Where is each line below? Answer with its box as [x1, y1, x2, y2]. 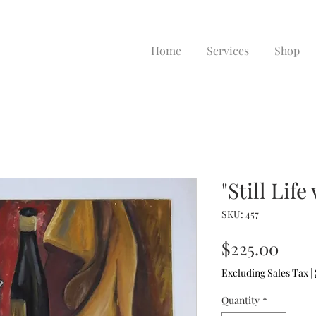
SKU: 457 [221, 207, 259, 221]
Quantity [221, 293, 260, 307]
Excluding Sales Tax [221, 266, 308, 279]
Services [207, 43, 249, 58]
